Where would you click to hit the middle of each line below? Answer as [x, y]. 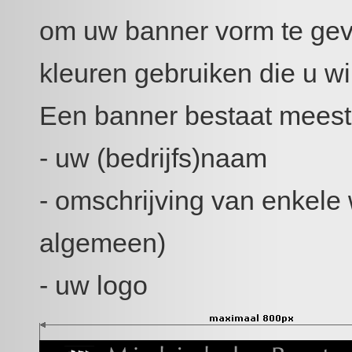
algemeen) [103, 243]
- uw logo [93, 285]
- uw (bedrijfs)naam [153, 158]
